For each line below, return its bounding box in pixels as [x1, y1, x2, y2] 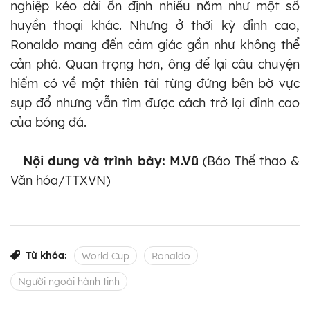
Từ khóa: [26, 249, 67, 262]
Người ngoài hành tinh [18, 275, 120, 289]
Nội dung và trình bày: [10, 153, 170, 170]
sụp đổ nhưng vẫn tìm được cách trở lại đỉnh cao [10, 95, 300, 111]
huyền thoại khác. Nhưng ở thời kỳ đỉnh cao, [10, 17, 300, 34]
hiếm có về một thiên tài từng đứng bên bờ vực [10, 75, 300, 92]
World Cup [82, 250, 129, 263]
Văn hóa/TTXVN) [10, 172, 111, 189]
